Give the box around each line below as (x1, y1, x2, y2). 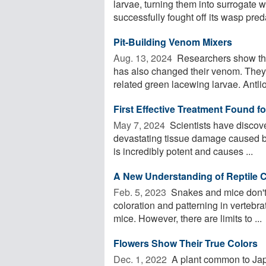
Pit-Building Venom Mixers (113, 34, 232, 49)
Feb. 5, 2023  (113, 185, 169, 199)
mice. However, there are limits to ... (113, 211, 262, 225)
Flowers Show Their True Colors (113, 236, 258, 250)
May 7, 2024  (113, 118, 167, 132)
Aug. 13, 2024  (113, 50, 175, 65)
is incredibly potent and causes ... (113, 144, 253, 158)
